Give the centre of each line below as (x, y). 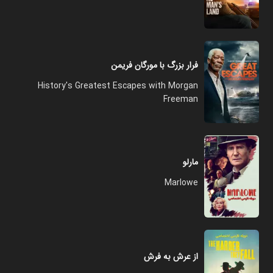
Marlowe (181, 183)
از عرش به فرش (171, 257)
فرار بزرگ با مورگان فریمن (154, 65)
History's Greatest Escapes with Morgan (118, 86)
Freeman (181, 99)
